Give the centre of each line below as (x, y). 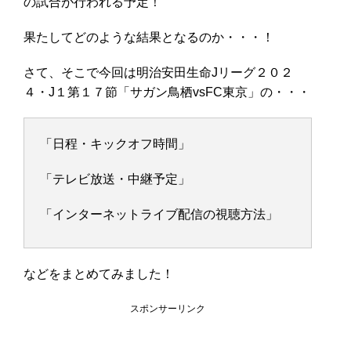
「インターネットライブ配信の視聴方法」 (159, 215)
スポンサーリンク (168, 309)
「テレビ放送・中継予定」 (115, 179)
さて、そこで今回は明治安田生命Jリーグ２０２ (158, 73)
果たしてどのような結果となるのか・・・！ (149, 38)
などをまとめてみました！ (99, 274)
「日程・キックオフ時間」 (115, 144)
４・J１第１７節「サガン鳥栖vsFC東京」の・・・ (167, 92)
